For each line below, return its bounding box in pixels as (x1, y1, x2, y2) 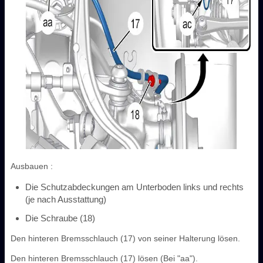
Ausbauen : (11, 161, 53, 171)
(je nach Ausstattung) (25, 194, 106, 204)
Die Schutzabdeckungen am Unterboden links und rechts (25, 181, 244, 192)
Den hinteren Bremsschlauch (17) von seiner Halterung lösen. (11, 233, 240, 243)
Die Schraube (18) (25, 213, 95, 223)
